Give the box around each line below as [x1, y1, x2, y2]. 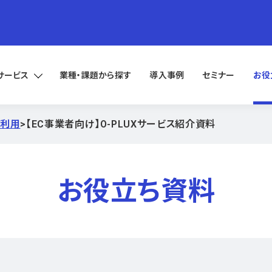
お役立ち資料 [56, 175, 216, 207]
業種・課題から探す [59, 70, 132, 80]
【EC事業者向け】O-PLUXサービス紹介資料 [26, 118, 216, 130]
